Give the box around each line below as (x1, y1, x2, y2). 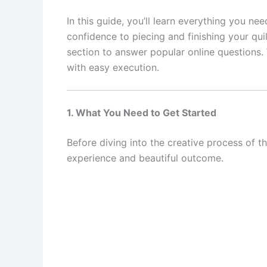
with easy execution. (67, 61, 159, 73)
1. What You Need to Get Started (67, 107, 216, 119)
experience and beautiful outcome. (67, 152, 223, 164)
